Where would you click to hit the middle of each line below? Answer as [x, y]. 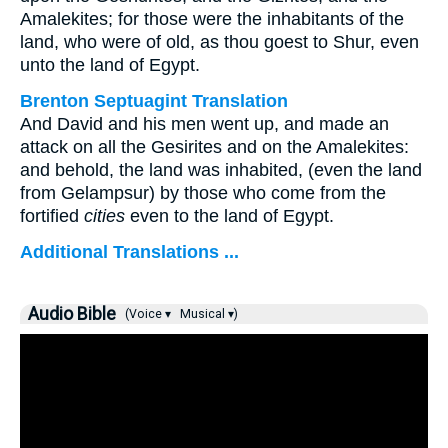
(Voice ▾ [146, 314]
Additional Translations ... [129, 252]
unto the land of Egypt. [110, 65]
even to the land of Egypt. [229, 216]
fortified [52, 216]
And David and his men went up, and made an [204, 124]
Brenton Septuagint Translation [154, 101]
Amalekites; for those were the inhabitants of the [212, 19]
